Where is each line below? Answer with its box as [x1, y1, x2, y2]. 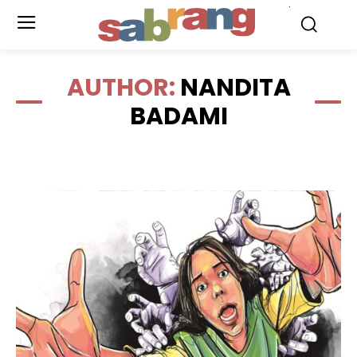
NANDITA [179, 71, 291, 104]
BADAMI [129, 100, 228, 133]
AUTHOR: [66, 71, 180, 104]
